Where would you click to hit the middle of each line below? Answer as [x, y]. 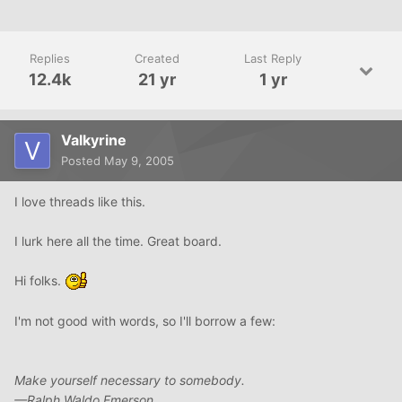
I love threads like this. [80, 201]
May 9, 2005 [139, 160]
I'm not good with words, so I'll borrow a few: [145, 321]
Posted [83, 160]
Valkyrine [94, 140]
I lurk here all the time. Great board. [118, 240]
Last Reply [273, 58]
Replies [49, 58]
